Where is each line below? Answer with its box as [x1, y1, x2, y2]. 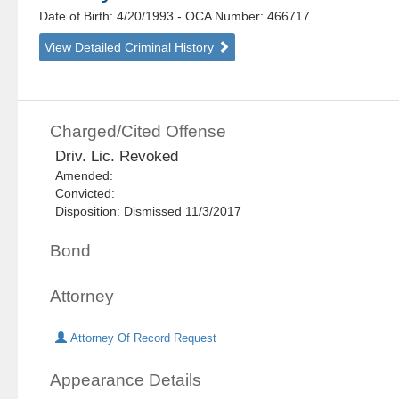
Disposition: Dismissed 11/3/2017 [55, 204, 242, 219]
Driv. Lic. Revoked [55, 148, 179, 166]
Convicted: [55, 186, 123, 201]
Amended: [55, 168, 121, 183]
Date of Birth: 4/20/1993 [39, 9, 178, 24]
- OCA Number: [177, 9, 265, 24]
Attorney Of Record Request [67, 332, 217, 346]
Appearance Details [50, 370, 202, 390]
